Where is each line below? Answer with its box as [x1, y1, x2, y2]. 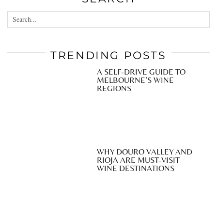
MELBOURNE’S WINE [96, 75, 174, 85]
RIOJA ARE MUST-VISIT [96, 155, 180, 165]
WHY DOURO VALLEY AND [96, 147, 192, 157]
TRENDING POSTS [50, 48, 167, 62]
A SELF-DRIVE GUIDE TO [96, 66, 186, 77]
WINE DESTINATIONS [96, 163, 174, 173]
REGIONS [96, 83, 131, 93]
